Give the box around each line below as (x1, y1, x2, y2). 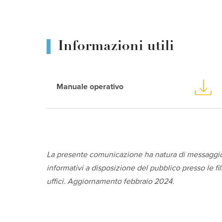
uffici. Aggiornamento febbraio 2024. (47, 176, 175, 187)
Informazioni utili (58, 40, 174, 54)
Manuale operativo (56, 82, 124, 92)
